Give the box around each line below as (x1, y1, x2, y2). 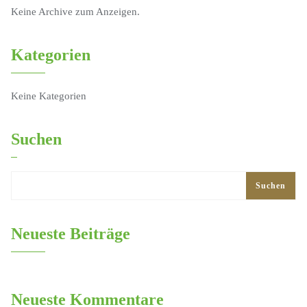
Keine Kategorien (11, 90, 86, 101)
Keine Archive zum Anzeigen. (11, 6, 140, 17)
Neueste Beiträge (11, 225, 130, 243)
